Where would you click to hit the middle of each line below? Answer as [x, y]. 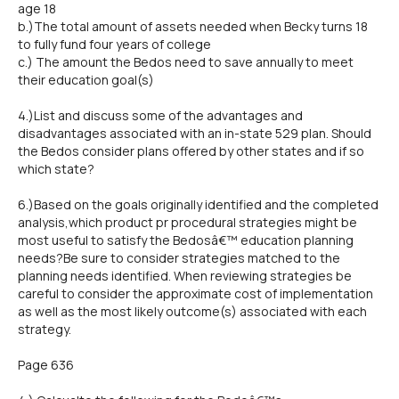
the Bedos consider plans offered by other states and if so [191, 151]
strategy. [45, 329]
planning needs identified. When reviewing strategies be [185, 276]
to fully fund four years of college [114, 44]
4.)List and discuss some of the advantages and [160, 115]
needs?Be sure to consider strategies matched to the [179, 258]
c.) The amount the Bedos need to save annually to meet [186, 62]
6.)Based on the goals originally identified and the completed [198, 204]
